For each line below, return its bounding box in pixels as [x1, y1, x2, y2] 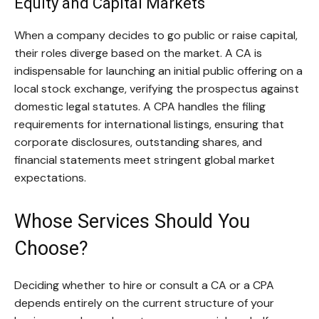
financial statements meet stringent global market [14, 152, 275, 168]
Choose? [14, 237, 88, 261]
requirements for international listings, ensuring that [14, 117, 284, 132]
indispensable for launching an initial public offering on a [14, 63, 303, 79]
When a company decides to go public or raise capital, [14, 28, 298, 43]
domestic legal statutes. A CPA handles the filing [14, 99, 266, 115]
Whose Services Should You [14, 210, 250, 234]
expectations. [14, 170, 86, 186]
